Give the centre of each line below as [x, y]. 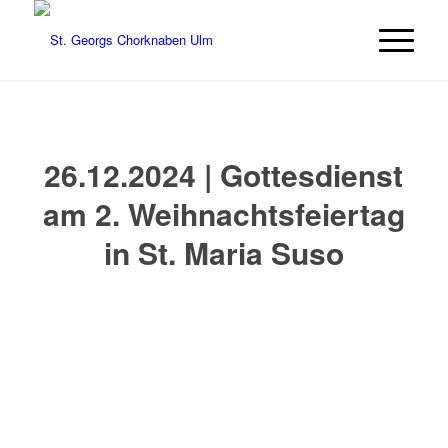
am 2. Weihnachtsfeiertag [223, 213]
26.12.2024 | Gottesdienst [224, 174]
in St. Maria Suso [223, 252]
